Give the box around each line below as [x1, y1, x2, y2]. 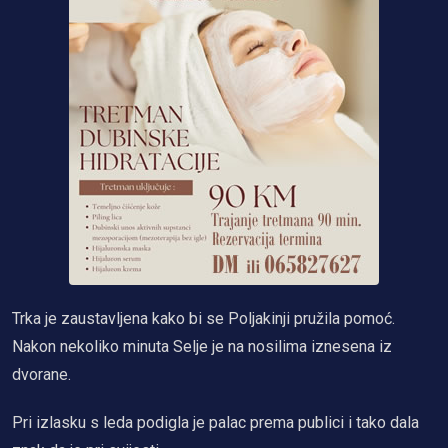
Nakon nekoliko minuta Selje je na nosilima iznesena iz [12, 337, 392, 357]
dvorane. [12, 365, 71, 385]
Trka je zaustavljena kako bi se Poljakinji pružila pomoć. [12, 309, 395, 329]
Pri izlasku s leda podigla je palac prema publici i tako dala [12, 413, 419, 433]
